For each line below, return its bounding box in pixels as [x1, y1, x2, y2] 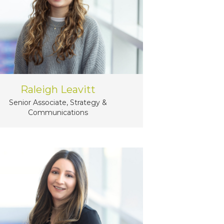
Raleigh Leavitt [20, 83, 96, 96]
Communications [28, 108, 88, 117]
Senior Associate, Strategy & [9, 98, 107, 107]
